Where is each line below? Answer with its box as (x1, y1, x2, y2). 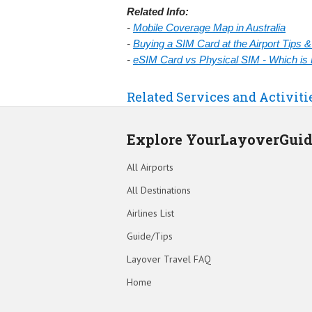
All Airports (127, 160, 173, 173)
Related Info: (127, 5, 189, 17)
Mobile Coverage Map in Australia (133, 21, 286, 33)
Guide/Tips (127, 229, 173, 242)
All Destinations (127, 183, 191, 196)
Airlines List (127, 206, 174, 219)
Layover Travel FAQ (127, 252, 211, 265)
